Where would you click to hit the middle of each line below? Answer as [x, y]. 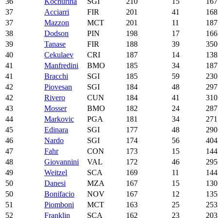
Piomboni [59, 204]
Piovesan [58, 87]
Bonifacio [59, 194]
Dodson [56, 33]
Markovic [59, 119]
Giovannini [62, 162]
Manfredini [61, 65]
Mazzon [57, 22]
